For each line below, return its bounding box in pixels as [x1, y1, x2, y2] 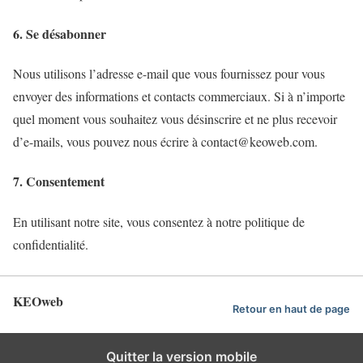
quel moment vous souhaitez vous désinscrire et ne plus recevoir [13, 110, 337, 127]
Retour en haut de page [233, 303, 350, 316]
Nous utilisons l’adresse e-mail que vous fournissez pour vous [13, 65, 325, 82]
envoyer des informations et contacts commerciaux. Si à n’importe [13, 88, 345, 105]
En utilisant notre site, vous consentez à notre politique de [13, 212, 305, 230]
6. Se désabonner [13, 23, 106, 43]
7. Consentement [13, 172, 105, 191]
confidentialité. [13, 235, 88, 253]
